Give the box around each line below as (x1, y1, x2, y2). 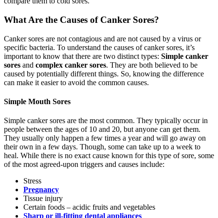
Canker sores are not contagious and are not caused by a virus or (4, 34, 201, 43)
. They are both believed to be (106, 60, 198, 69)
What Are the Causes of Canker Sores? (4, 15, 159, 25)
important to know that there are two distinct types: (4, 52, 161, 60)
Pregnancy (23, 185, 59, 194)
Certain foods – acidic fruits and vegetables (23, 203, 155, 212)
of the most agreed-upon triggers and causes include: (4, 160, 164, 169)
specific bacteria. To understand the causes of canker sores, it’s (4, 43, 195, 52)
